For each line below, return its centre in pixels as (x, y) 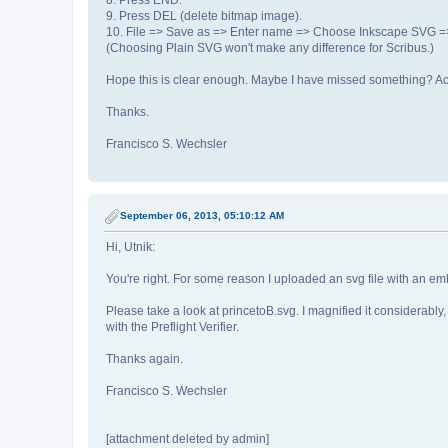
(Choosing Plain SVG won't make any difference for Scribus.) (270, 48)
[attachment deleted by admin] (187, 438)
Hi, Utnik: (130, 246)
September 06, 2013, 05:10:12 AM (202, 215)
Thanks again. (144, 358)
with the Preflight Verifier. (172, 326)
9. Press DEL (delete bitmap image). (204, 16)
